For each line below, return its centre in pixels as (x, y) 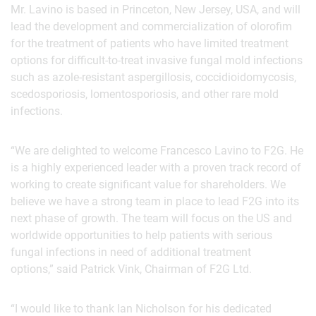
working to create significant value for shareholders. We (148, 184)
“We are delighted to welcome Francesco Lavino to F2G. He (157, 151)
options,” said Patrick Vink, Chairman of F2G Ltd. (131, 269)
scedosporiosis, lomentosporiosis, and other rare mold (145, 94)
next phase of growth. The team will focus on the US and (151, 218)
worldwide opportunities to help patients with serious (141, 235)
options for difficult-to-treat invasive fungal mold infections (157, 60)
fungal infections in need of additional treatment (131, 252)
